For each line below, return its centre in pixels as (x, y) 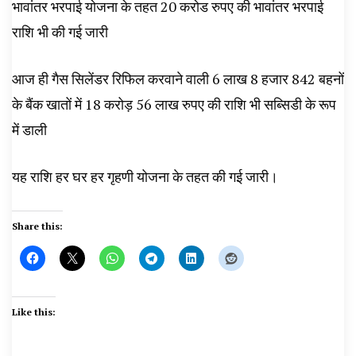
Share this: (37, 226)
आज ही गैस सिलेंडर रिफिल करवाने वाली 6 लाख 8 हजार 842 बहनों (178, 79)
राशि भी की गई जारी (60, 32)
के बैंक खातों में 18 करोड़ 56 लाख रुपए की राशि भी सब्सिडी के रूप (174, 104)
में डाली (29, 130)
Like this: (34, 312)
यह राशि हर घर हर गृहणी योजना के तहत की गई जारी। (145, 176)
